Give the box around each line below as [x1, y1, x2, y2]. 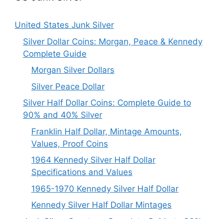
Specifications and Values [31, 167, 132, 177]
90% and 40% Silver [23, 110, 102, 120]
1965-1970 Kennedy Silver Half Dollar [31, 183, 178, 194]
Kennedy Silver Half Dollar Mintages [31, 200, 172, 210]
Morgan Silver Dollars [31, 65, 114, 75]
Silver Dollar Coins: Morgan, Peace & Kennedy [23, 36, 202, 46]
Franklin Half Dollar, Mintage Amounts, [31, 126, 182, 136]
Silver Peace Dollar [31, 81, 105, 91]
